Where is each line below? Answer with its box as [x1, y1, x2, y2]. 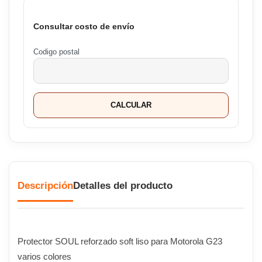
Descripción [18, 180, 73, 192]
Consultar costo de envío [33, 21, 135, 31]
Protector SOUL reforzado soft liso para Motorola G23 [18, 236, 222, 247]
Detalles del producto [73, 180, 173, 192]
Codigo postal [33, 48, 80, 57]
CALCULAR [111, 101, 151, 110]
